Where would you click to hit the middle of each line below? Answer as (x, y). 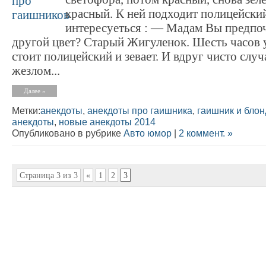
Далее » (34, 91)
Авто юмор (148, 133)
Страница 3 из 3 (48, 175)
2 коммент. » (206, 133)
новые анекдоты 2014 (107, 121)
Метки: (26, 110)
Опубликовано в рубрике (68, 133)
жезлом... (36, 70)
